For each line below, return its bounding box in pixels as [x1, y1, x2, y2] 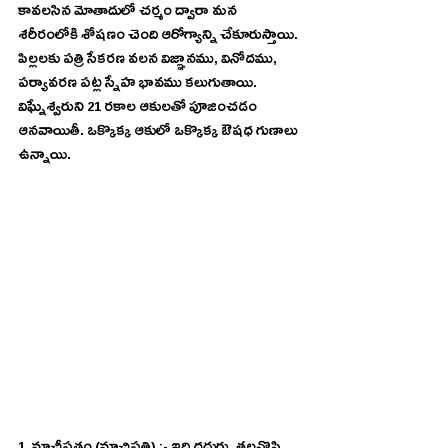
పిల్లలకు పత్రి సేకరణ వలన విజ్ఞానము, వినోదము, [18, 49, 280, 74]
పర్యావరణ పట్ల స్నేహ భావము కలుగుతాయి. [18, 73, 260, 98]
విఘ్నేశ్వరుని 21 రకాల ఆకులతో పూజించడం [18, 97, 260, 122]
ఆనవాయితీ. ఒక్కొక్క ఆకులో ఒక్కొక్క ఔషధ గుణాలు [18, 121, 301, 146]
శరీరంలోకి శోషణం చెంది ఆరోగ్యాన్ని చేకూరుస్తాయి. [18, 25, 301, 50]
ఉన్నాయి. [18, 145, 71, 170]
